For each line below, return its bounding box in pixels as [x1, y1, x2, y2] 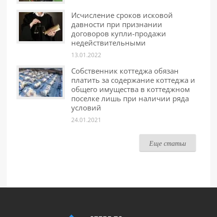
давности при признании [71, 19, 162, 29]
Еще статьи [149, 139, 186, 148]
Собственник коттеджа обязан [71, 66, 179, 76]
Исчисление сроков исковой [71, 10, 173, 20]
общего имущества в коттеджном [71, 84, 190, 94]
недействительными [71, 38, 146, 47]
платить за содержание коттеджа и [71, 75, 195, 85]
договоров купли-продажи [71, 29, 166, 38]
